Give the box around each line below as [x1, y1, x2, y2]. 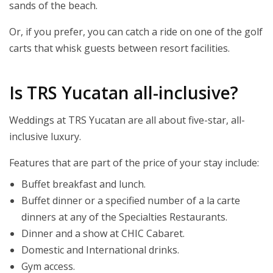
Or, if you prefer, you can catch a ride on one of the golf [9, 25, 263, 39]
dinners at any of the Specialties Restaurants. [21, 210, 227, 224]
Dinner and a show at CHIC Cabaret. [21, 227, 185, 241]
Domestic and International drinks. [21, 243, 179, 257]
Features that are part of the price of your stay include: [9, 156, 259, 170]
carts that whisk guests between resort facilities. [9, 41, 230, 55]
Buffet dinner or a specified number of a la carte [21, 194, 240, 208]
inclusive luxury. [9, 130, 81, 144]
